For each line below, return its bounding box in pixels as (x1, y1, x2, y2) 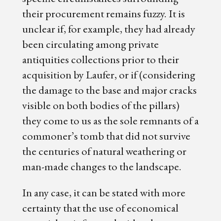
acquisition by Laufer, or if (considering (22, 67, 195, 82)
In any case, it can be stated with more (22, 185, 185, 200)
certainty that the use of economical (22, 200, 179, 216)
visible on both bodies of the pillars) (22, 98, 180, 113)
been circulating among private (22, 37, 159, 52)
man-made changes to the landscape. (22, 159, 182, 174)
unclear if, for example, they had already (22, 21, 195, 37)
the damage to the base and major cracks (22, 82, 197, 98)
